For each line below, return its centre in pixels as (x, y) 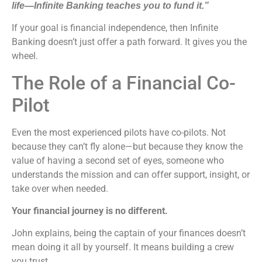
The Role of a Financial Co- (124, 83)
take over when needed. (61, 188)
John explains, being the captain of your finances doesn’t (129, 233)
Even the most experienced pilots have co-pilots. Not (119, 132)
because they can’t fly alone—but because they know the (127, 146)
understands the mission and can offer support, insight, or (131, 174)
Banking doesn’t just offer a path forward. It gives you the (129, 42)
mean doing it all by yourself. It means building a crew (123, 247)
